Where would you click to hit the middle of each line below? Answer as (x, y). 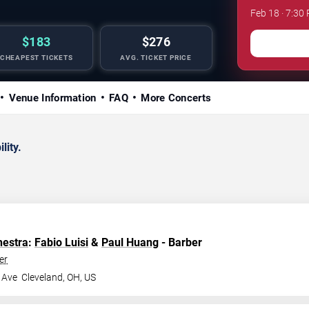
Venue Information (52, 98)
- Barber (180, 242)
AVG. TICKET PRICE (156, 57)
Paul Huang (130, 242)
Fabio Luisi (61, 242)
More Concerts (176, 98)
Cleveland (42, 277)
